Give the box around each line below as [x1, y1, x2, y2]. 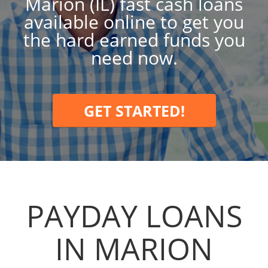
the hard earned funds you [23, 28, 245, 52]
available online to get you [24, 10, 244, 34]
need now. [90, 45, 178, 70]
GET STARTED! [83, 100, 185, 121]
